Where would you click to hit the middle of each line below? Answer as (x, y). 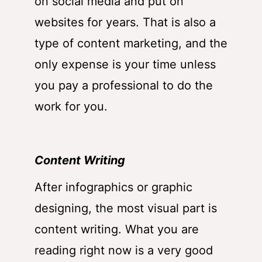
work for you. (71, 106)
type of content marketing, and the (131, 43)
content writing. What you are (117, 229)
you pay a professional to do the (124, 85)
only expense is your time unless (125, 64)
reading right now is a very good (124, 250)
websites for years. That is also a (125, 22)
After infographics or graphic (113, 187)
